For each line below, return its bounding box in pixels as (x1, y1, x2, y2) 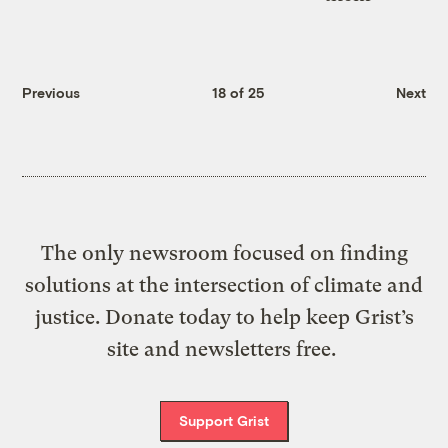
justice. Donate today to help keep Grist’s (34, 305, 414, 329)
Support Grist (179, 412, 269, 429)
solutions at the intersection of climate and (25, 273, 423, 297)
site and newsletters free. (107, 337, 341, 361)
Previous (22, 84, 81, 102)
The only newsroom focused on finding (40, 241, 408, 265)
